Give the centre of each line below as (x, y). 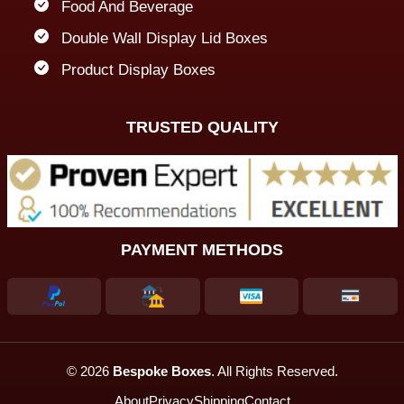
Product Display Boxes (138, 70)
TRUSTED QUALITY (202, 128)
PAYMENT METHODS (202, 249)
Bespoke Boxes (161, 371)
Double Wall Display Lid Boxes (164, 39)
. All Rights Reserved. (274, 371)
